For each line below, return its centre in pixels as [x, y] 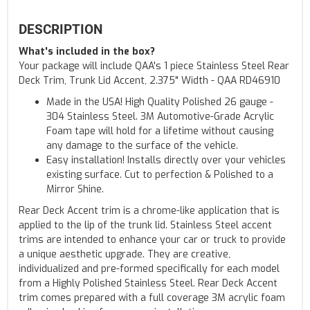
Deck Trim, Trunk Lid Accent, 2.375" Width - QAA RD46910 [149, 80]
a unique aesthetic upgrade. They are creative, [125, 254]
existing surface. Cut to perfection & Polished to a [160, 174]
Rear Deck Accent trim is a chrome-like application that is [149, 210]
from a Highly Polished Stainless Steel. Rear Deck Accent [148, 283]
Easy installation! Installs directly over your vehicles [166, 160]
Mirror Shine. [75, 189]
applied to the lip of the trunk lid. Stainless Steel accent [145, 225]
